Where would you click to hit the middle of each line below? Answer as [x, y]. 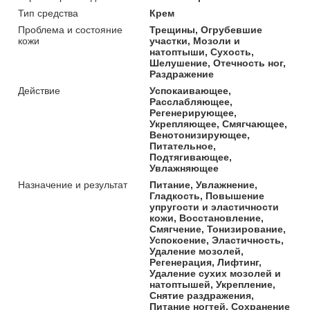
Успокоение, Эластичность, [217, 240]
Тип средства [48, 13]
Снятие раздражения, [202, 295]
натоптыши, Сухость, [202, 52]
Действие [39, 90]
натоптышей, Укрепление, [213, 284]
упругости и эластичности [215, 207]
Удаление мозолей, [197, 251]
